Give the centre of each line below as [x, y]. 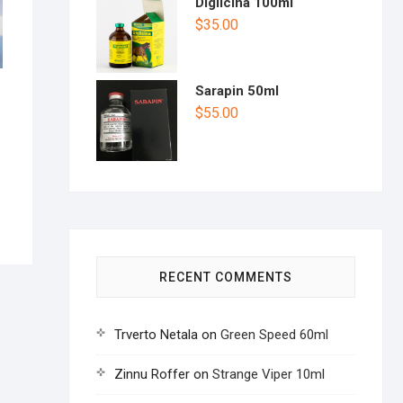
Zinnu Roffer [152, 374]
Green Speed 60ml [274, 335]
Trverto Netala [156, 335]
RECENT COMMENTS [226, 277]
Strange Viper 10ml [269, 374]
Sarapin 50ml [237, 91]
